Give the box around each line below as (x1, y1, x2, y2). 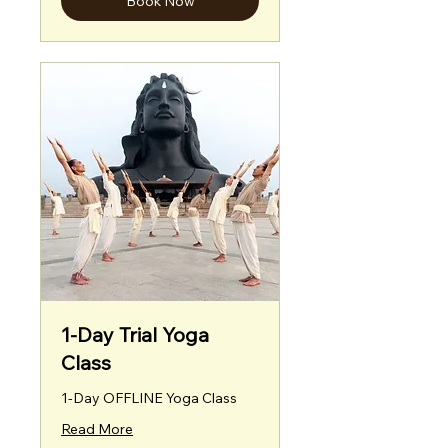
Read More (61, 420, 133, 438)
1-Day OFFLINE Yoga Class (61, 389, 237, 407)
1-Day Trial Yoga (61, 322, 209, 347)
